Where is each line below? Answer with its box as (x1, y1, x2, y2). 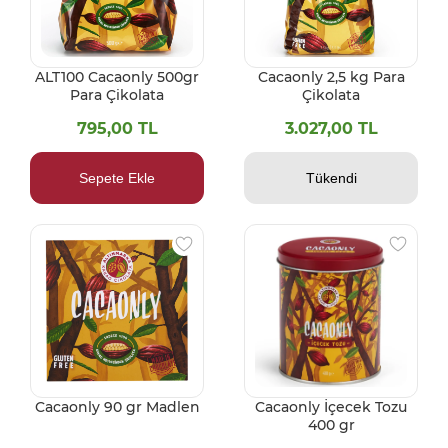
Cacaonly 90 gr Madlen (34, 398, 200, 417)
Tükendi (305, 170, 357, 187)
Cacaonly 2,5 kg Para (257, 68, 405, 87)
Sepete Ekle (79, 170, 155, 187)
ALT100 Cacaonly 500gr (35, 68, 199, 87)
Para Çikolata (70, 86, 164, 105)
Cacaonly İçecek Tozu (255, 397, 407, 416)
